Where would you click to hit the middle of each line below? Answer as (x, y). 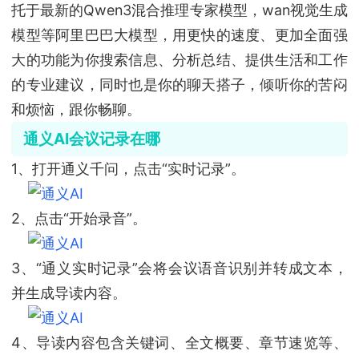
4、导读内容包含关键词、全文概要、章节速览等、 (179, 342)
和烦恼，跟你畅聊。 (77, 110)
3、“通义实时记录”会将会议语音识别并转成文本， (179, 268)
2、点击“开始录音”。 (79, 218)
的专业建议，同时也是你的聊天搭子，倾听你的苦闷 (179, 85)
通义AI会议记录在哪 (91, 139)
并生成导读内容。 (69, 292)
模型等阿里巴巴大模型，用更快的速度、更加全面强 (179, 35)
